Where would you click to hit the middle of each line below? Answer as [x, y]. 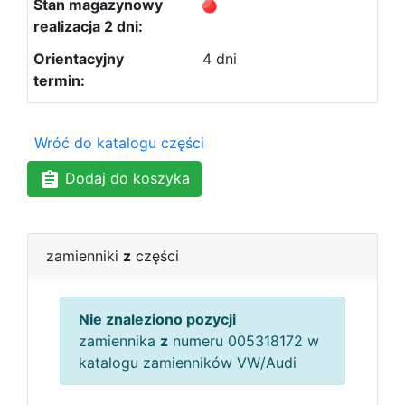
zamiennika [119, 340]
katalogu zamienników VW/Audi [188, 362]
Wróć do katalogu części [119, 143]
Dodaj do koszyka [125, 178]
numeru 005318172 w [244, 340]
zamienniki [85, 255]
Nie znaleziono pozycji [157, 319]
